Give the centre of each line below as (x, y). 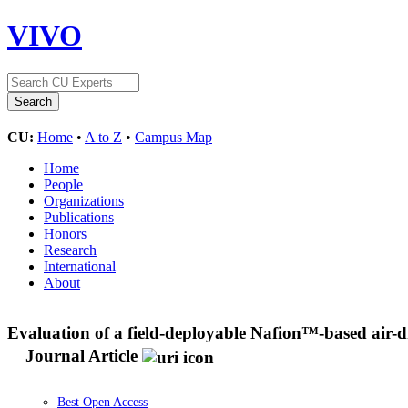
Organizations (84, 200)
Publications (79, 217)
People (63, 184)
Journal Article (82, 356)
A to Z (103, 137)
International (80, 266)
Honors (65, 233)
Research (70, 250)
